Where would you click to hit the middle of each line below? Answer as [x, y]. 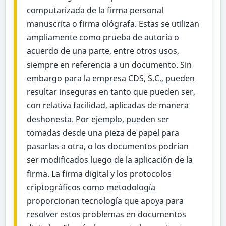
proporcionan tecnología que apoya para [105, 201]
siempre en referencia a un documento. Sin [109, 64]
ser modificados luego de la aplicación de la [109, 160]
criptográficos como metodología [91, 187]
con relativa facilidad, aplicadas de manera [107, 105]
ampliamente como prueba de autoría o [103, 37]
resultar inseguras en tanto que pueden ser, [111, 92]
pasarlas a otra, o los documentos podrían [107, 146]
